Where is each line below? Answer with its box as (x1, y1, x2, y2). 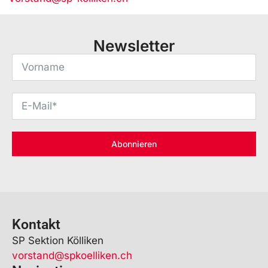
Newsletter (93, 36, 175, 55)
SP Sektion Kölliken (12, 234, 103, 246)
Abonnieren (111, 138, 157, 149)
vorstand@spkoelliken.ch (12, 249, 132, 261)
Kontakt (12, 216, 60, 233)
